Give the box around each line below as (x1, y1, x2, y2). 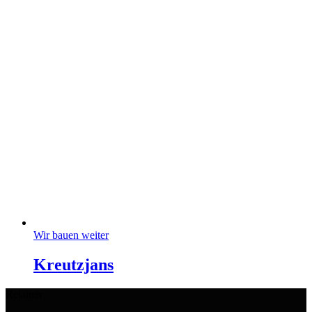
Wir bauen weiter (33, 228, 109, 241)
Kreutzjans (33, 255, 114, 274)
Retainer (6, 288, 42, 300)
